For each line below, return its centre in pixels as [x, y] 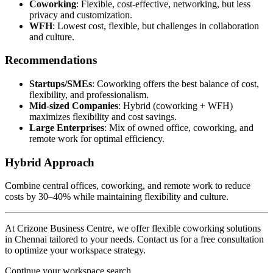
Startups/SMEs [61, 84]
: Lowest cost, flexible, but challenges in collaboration [156, 26]
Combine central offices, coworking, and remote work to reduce [128, 186]
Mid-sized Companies [74, 106]
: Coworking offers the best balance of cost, [175, 84]
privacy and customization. [81, 15]
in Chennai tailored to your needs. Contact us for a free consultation [134, 239]
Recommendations [51, 60]
